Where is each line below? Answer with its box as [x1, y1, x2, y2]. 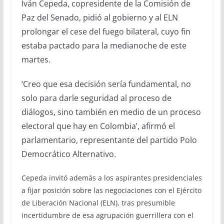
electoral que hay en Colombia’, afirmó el [21, 120, 175, 131]
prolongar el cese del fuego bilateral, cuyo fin [21, 25, 190, 37]
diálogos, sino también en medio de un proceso [21, 106, 201, 117]
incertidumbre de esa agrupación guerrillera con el [21, 210, 193, 220]
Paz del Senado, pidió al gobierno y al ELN [21, 11, 178, 23]
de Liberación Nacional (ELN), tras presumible [21, 197, 175, 207]
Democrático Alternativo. [21, 148, 116, 159]
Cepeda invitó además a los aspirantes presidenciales [21, 172, 202, 182]
